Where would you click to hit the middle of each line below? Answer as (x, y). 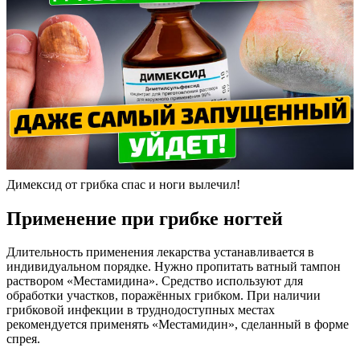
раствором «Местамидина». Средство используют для (155, 281)
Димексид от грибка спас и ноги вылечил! (123, 184)
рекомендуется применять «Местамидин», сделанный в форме (178, 325)
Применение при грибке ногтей (145, 218)
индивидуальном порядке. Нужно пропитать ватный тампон (174, 267)
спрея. (23, 339)
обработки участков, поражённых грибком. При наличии (164, 296)
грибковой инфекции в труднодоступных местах (141, 310)
